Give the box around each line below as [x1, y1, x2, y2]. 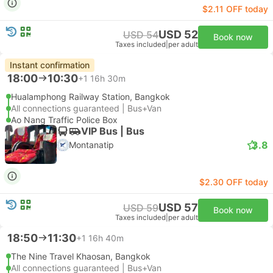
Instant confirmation [10, 60, 90, 70]
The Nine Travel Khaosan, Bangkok [11, 251, 151, 261]
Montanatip [69, 140, 114, 150]
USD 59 [123, 202, 158, 214]
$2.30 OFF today [199, 177, 268, 187]
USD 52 [158, 28, 198, 41]
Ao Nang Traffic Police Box [11, 115, 118, 125]
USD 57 [158, 201, 198, 214]
